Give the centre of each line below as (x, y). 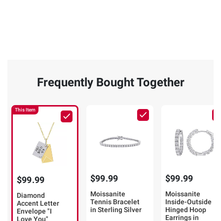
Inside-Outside (188, 202)
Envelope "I (34, 211)
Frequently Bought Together (110, 83)
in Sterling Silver (116, 210)
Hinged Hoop (186, 210)
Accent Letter (38, 203)
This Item (25, 110)
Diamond (31, 196)
